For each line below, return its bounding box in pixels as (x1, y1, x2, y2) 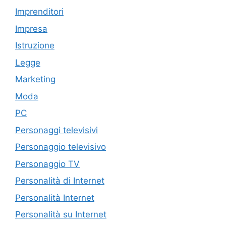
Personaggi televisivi (15, 125, 98, 135)
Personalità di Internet (15, 176, 104, 186)
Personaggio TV (15, 158, 80, 169)
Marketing (15, 74, 55, 85)
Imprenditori (15, 7, 64, 17)
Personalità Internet (15, 192, 94, 203)
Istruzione (15, 40, 54, 51)
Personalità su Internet (15, 209, 106, 220)
